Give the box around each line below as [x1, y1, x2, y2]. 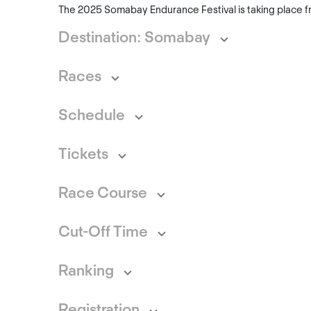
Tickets [58, 146, 108, 164]
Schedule [58, 108, 125, 125]
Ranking [58, 263, 114, 280]
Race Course [58, 185, 147, 203]
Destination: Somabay [58, 30, 210, 47]
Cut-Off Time [58, 224, 148, 242]
